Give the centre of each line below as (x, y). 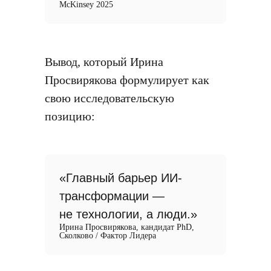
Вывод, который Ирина (104, 62)
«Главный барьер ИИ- (121, 178)
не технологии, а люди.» (128, 214)
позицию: (70, 116)
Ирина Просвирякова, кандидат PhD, (127, 227)
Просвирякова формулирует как (127, 80)
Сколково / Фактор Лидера (108, 236)
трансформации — (112, 196)
